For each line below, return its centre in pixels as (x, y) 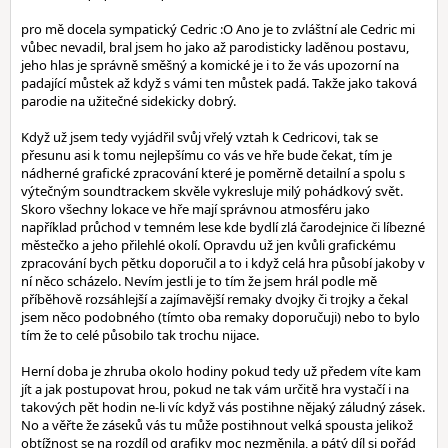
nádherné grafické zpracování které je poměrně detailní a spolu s (213, 173)
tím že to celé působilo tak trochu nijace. (140, 335)
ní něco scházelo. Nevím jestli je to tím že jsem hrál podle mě (199, 281)
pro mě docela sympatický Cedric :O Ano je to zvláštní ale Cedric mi (218, 29)
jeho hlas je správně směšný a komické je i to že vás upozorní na (210, 65)
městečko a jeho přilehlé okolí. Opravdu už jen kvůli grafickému (208, 245)
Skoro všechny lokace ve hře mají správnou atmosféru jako (195, 209)
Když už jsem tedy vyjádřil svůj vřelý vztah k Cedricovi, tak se (199, 137)
